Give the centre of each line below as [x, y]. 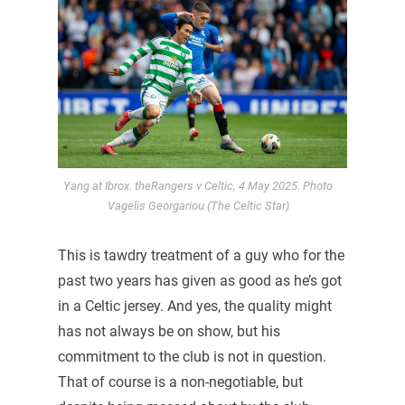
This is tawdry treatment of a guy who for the [201, 256]
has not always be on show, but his [169, 332]
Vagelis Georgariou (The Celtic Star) [198, 206]
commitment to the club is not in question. [192, 357]
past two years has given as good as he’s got [199, 281]
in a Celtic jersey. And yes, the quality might [194, 306]
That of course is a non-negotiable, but [180, 382]
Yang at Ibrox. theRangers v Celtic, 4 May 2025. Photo [198, 186]
